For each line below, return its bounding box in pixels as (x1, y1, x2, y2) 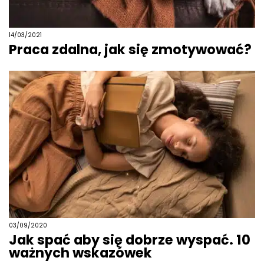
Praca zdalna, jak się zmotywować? (9, 40, 252, 60)
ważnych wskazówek (9, 243, 152, 263)
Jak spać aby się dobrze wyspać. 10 (9, 230, 250, 250)
